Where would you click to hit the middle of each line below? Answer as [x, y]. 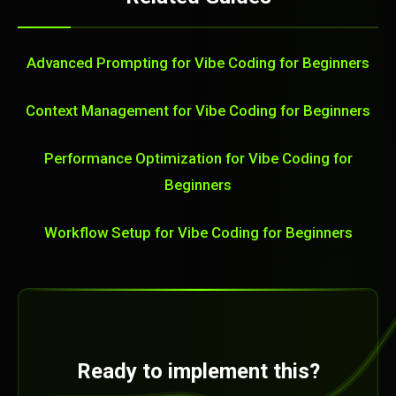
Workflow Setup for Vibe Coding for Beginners [198, 232]
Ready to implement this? [198, 371]
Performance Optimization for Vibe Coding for [198, 158]
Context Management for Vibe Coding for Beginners [198, 110]
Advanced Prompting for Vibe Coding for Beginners [198, 63]
